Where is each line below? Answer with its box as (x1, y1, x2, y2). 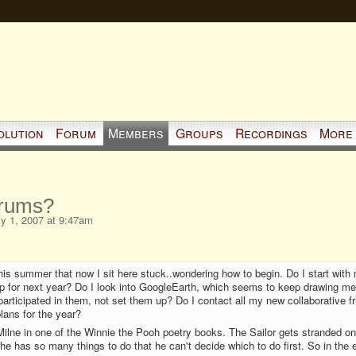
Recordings (234, 123, 308, 142)
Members (107, 123, 164, 142)
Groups (175, 123, 223, 142)
